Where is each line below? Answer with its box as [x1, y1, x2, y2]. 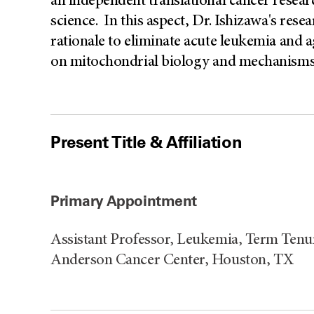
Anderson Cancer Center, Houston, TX [50, 252, 294, 268]
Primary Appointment [50, 191, 198, 210]
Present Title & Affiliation [50, 132, 243, 152]
